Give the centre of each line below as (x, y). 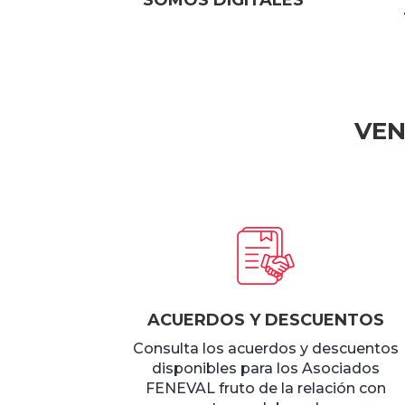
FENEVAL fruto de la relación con (265, 389)
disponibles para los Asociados (265, 369)
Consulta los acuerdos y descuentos (265, 349)
